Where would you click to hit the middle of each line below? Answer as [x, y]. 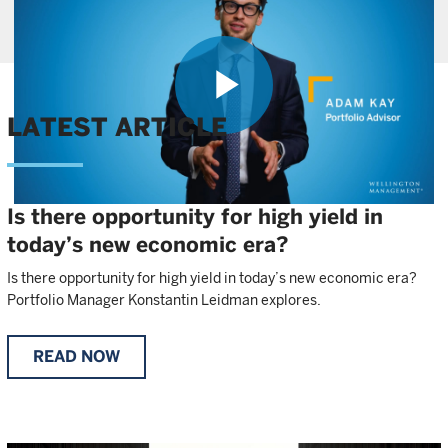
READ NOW [76, 357]
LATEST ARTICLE [117, 127]
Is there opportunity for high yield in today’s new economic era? [212, 278]
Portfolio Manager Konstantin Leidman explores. [164, 300]
